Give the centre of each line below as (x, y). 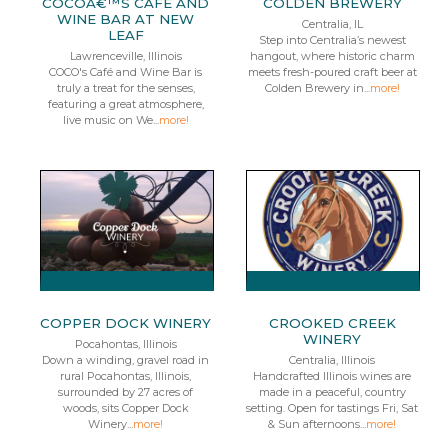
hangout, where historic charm (332, 56)
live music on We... (110, 120)
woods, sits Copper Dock (125, 408)
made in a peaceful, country (332, 392)
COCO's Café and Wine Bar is (126, 72)
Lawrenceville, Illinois (125, 56)
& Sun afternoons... (317, 424)
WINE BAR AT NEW (126, 19)
